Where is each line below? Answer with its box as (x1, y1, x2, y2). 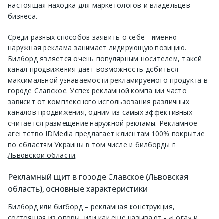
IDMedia (45, 129, 73, 139)
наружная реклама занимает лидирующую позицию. (8, 43, 187, 53)
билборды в (135, 140, 176, 150)
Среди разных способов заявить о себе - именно (8, 32, 177, 42)
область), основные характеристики (8, 183, 148, 195)
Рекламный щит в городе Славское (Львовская (8, 172, 188, 183)
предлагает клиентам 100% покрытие (73, 129, 205, 139)
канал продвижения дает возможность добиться (8, 65, 178, 74)
